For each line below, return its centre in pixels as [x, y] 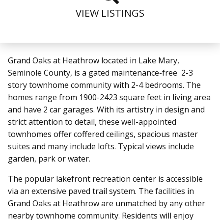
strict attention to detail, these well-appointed [92, 122]
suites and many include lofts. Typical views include [101, 146]
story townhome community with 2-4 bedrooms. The [104, 85]
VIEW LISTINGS [110, 13]
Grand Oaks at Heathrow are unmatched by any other [107, 203]
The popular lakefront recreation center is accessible [105, 179]
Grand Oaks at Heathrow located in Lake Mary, [94, 60]
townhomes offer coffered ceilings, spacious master [103, 134]
